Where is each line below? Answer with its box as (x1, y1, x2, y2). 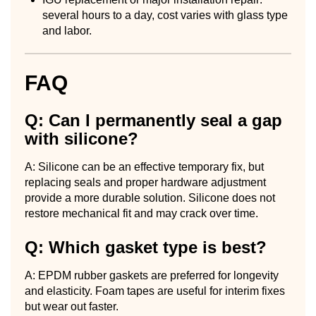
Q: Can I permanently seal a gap (25, 110, 282, 130)
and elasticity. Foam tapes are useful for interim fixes (25, 284, 285, 297)
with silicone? (25, 128, 138, 148)
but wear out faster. (25, 300, 119, 312)
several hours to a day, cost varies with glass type (42, 8, 288, 21)
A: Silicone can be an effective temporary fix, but (25, 160, 264, 173)
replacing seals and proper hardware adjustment (25, 176, 266, 188)
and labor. (42, 24, 92, 37)
